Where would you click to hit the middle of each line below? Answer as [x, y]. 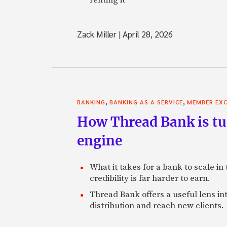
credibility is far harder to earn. [150, 178]
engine [100, 140]
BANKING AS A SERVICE [146, 102]
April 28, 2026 [147, 34]
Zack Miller [98, 34]
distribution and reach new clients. [157, 205]
